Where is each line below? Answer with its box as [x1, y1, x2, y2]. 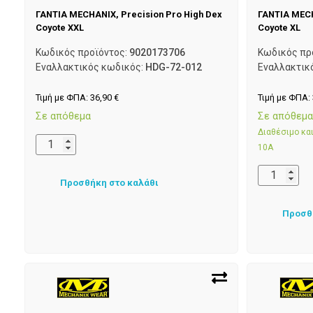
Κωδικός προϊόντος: [36, 46, 129, 58]
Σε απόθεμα [36, 110, 91, 123]
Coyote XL [258, 22, 301, 33]
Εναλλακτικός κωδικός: [36, 61, 145, 73]
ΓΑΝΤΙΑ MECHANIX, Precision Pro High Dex [36, 8, 222, 20]
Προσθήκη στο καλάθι [60, 177, 159, 188]
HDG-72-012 [145, 61, 202, 73]
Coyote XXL [36, 22, 84, 33]
